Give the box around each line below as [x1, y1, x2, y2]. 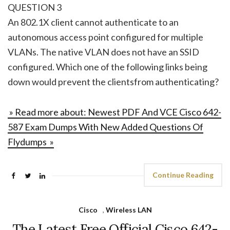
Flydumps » [8, 136, 54, 147]
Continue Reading [152, 170, 214, 179]
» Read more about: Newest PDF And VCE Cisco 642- [8, 106, 221, 118]
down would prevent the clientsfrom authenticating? [8, 75, 219, 87]
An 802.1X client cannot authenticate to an [8, 16, 179, 28]
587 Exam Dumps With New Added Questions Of [8, 121, 203, 132]
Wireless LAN [105, 205, 152, 214]
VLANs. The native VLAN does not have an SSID [8, 46, 199, 57]
